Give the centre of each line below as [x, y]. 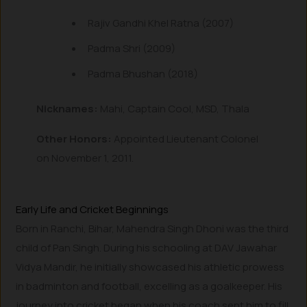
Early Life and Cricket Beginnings [93, 209]
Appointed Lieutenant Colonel [185, 139]
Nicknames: [67, 108]
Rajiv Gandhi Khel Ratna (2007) [161, 23]
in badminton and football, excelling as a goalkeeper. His [149, 286]
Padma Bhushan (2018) [143, 74]
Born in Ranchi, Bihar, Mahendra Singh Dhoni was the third [152, 228]
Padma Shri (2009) [132, 49]
